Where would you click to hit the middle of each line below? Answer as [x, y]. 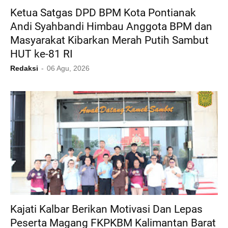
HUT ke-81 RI [41, 54]
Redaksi [24, 68]
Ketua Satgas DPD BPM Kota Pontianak [103, 13]
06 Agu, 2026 [68, 68]
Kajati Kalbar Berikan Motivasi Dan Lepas [106, 209]
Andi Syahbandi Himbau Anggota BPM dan [111, 27]
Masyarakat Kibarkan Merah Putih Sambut [109, 40]
